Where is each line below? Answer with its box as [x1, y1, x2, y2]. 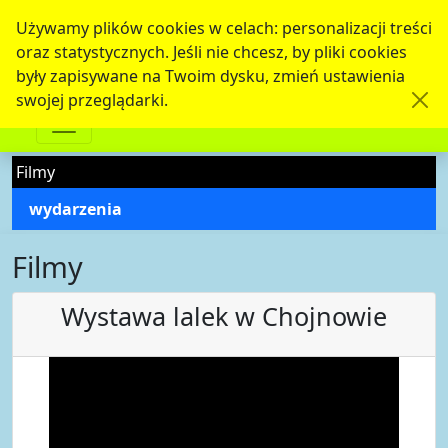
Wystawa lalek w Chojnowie [61, 298, 387, 333]
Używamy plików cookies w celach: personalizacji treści [16, 17, 432, 39]
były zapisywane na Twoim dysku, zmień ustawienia [16, 65, 405, 87]
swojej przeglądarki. [16, 89, 168, 111]
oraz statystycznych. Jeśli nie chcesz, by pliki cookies [16, 41, 407, 63]
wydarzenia [29, 197, 122, 220]
